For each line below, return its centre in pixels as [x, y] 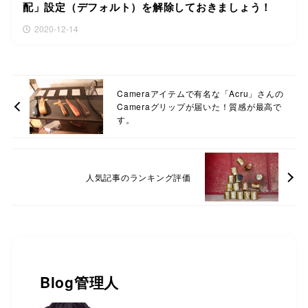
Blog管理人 [79, 282]
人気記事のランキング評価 [138, 177]
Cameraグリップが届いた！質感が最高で [199, 107]
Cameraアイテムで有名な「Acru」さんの [200, 93]
